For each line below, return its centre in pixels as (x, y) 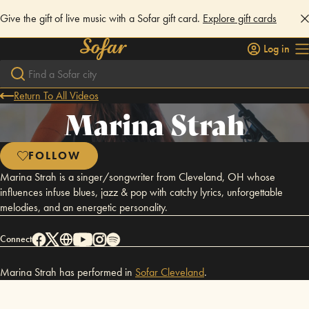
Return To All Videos (56, 96)
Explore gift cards (240, 18)
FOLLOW (54, 156)
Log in (277, 49)
